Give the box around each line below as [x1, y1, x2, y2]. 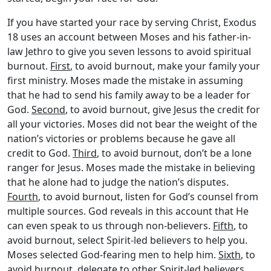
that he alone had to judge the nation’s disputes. [7, 175, 229, 189]
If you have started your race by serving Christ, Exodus [7, 16, 256, 29]
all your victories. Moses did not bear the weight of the [7, 117, 257, 131]
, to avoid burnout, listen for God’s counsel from [38, 190, 258, 203]
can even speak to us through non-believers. [7, 219, 213, 232]
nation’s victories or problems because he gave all [7, 132, 235, 145]
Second [31, 103, 65, 116]
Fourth [7, 190, 38, 203]
